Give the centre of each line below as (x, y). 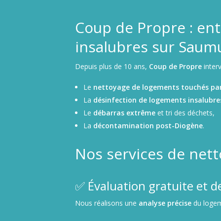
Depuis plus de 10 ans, (112, 66)
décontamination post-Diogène (148, 125)
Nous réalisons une (107, 203)
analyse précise (165, 203)
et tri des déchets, (185, 112)
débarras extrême (124, 112)
